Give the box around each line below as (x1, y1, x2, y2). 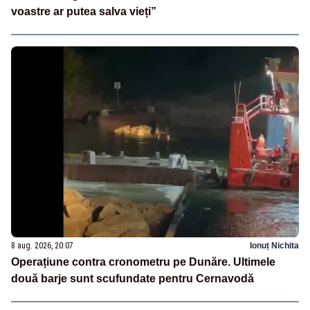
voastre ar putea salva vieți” (11, 5, 156, 17)
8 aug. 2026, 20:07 (11, 241, 73, 251)
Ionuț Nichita (250, 241, 299, 251)
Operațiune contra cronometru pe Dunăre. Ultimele (11, 256, 275, 268)
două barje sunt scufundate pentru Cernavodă (11, 273, 254, 285)
